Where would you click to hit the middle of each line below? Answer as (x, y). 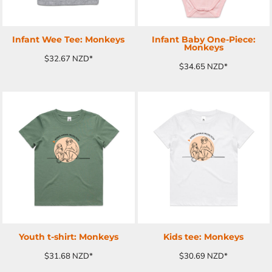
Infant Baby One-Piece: (203, 39)
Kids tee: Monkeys (204, 237)
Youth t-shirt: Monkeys (68, 237)
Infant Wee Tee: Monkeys (69, 39)
